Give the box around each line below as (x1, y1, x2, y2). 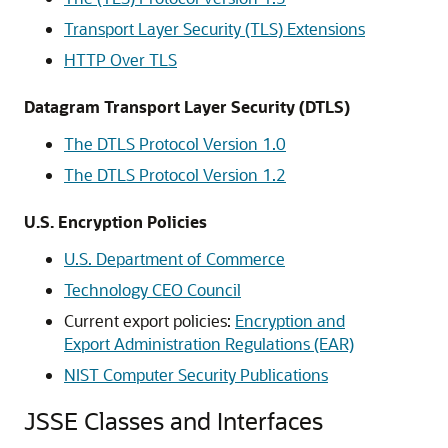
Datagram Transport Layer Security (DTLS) (24, 96, 350, 117)
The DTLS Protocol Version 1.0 (64, 133, 286, 154)
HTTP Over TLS (64, 49, 177, 70)
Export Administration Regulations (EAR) (64, 333, 354, 354)
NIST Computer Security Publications (64, 364, 328, 385)
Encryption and (235, 310, 345, 331)
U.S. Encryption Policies (24, 211, 207, 232)
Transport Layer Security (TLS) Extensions (64, 18, 365, 39)
